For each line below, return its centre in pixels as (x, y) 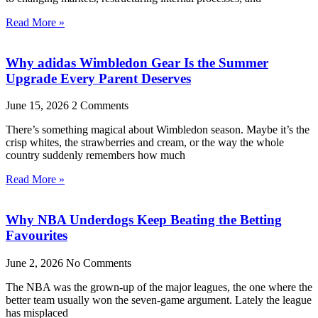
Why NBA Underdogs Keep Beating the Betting (144, 220)
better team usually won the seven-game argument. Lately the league (159, 300)
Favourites (37, 236)
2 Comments (100, 106)
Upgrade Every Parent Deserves (98, 78)
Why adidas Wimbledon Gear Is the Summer (137, 62)
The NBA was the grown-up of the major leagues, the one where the (159, 287)
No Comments (99, 263)
